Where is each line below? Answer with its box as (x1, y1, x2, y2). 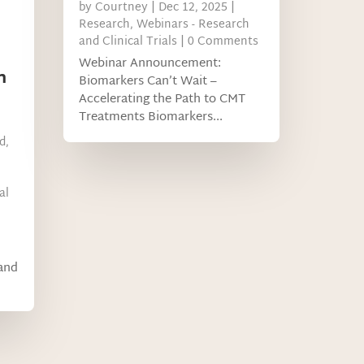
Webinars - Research (136, 15, 250, 36)
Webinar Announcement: (79, 53, 222, 76)
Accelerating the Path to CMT (79, 89, 246, 111)
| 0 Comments (177, 32, 259, 53)
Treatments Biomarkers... (79, 106, 223, 129)
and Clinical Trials (79, 32, 178, 53)
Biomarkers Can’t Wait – (79, 71, 218, 93)
